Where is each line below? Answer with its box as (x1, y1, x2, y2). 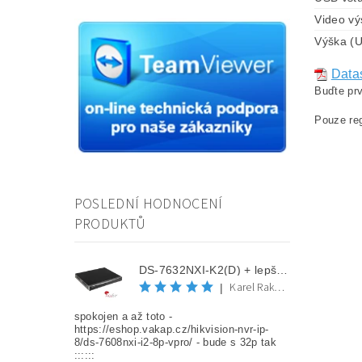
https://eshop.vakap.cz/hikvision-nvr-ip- (74, 322, 269, 335)
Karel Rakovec (274, 279, 285, 296)
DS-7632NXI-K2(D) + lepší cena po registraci (276, 263, 288, 277)
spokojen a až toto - (74, 309, 173, 322)
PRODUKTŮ (74, 213, 146, 234)
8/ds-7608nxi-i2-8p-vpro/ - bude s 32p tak (74, 335, 276, 348)
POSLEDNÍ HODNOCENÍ (74, 193, 223, 214)
